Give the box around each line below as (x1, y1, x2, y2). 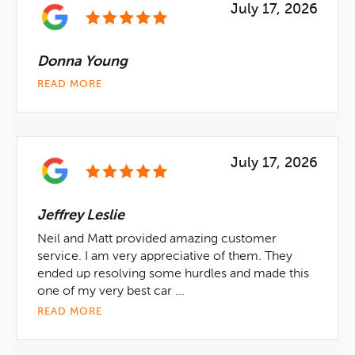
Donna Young (37, 55, 128, 69)
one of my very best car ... (37, 285, 185, 298)
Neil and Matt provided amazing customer (37, 233, 277, 246)
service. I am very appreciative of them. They (37, 250, 292, 263)
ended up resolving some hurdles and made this (37, 268, 309, 281)
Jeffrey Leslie (37, 208, 124, 223)
